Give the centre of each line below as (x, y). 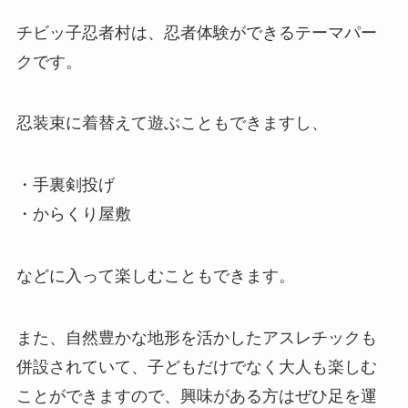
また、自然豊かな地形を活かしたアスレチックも (196, 337)
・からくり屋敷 (73, 214)
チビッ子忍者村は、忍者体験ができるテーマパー (196, 32)
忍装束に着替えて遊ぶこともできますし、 (172, 123)
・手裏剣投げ (65, 185)
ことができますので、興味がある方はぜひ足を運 (196, 396)
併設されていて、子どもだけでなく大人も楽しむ (196, 367)
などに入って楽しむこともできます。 (155, 276)
